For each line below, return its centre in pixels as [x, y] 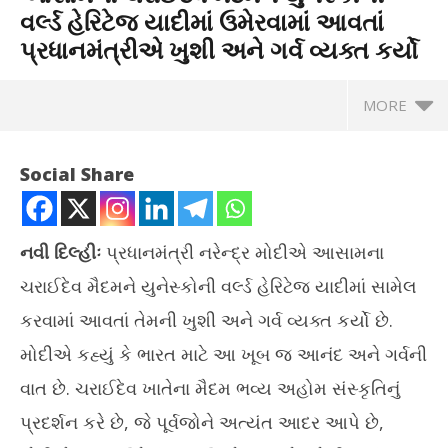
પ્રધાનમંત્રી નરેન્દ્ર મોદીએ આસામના [242, 252]
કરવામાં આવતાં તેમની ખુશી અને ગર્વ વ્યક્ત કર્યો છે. [206, 320]
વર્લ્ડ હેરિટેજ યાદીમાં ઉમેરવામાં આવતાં [202, 21]
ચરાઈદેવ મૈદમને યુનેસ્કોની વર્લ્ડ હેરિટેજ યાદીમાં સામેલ [218, 286]
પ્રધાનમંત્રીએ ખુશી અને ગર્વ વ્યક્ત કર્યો [219, 49]
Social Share [77, 174]
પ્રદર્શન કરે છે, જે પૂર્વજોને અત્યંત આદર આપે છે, [202, 422]
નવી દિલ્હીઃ [60, 252]
